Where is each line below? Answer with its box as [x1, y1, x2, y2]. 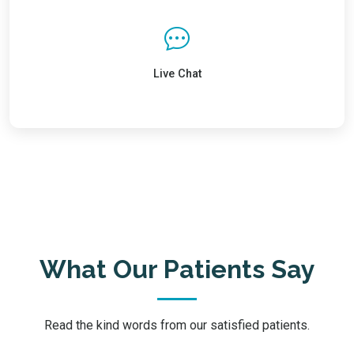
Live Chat [153, 66, 201, 81]
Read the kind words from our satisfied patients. [44, 317, 310, 333]
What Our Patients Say [39, 254, 315, 284]
